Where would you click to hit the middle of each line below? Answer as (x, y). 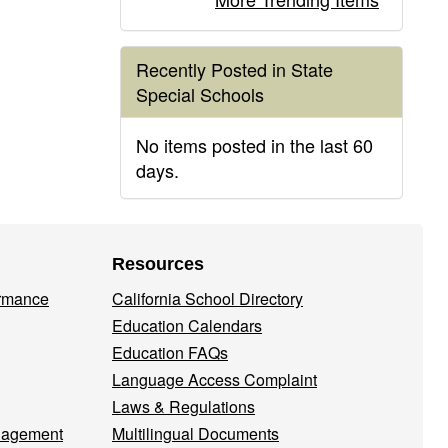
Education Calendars (187, 325)
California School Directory (207, 298)
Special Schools (199, 94)
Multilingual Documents (195, 433)
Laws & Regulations (183, 406)
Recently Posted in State (234, 69)
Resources (158, 264)
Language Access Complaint (214, 379)
